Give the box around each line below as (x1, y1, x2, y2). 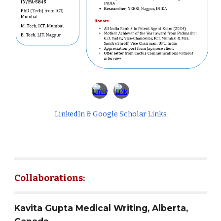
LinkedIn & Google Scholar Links (54, 109, 167, 118)
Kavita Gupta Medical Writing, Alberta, (14, 202, 188, 213)
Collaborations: (14, 172, 85, 184)
